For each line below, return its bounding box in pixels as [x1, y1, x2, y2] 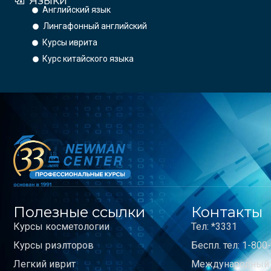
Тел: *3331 [191, 220, 238, 232]
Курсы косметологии [13, 220, 109, 232]
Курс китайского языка [42, 54, 134, 64]
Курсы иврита [42, 38, 97, 48]
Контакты [191, 203, 263, 221]
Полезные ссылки [13, 203, 145, 221]
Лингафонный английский [42, 21, 147, 31]
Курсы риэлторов [13, 239, 94, 251]
